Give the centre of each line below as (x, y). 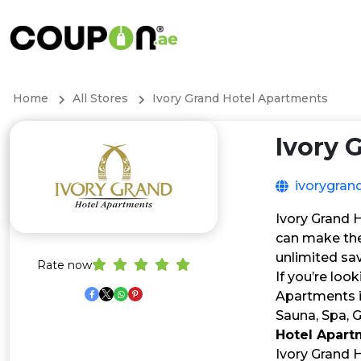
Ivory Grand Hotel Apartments (240, 98)
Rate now (64, 265)
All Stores (100, 98)
